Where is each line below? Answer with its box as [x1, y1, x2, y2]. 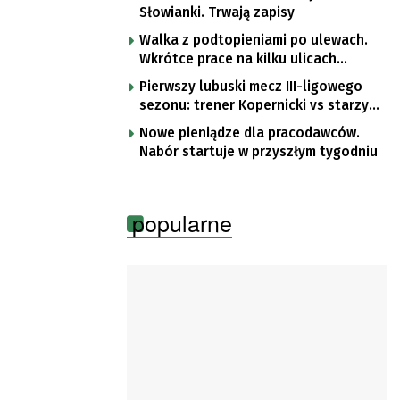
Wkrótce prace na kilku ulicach [139, 50, 337, 67]
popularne [132, 205, 232, 238]
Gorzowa [139, 69, 196, 86]
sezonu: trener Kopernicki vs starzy [139, 96, 369, 113]
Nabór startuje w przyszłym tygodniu [139, 143, 378, 160]
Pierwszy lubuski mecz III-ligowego [139, 78, 362, 95]
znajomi [139, 115, 189, 132]
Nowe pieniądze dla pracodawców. [139, 124, 360, 141]
